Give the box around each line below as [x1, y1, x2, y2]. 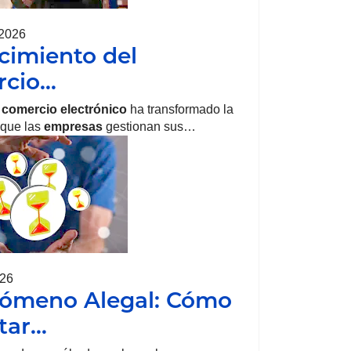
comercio [2, 103, 57, 116]
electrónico [57, 103, 127, 116]
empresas [44, 120, 103, 133]
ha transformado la [127, 103, 233, 116]
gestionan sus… [103, 120, 196, 133]
